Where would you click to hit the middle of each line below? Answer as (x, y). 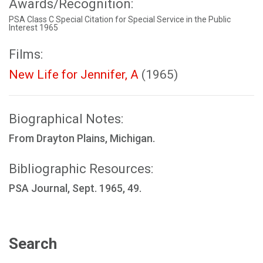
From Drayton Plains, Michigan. (82, 138)
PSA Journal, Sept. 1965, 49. (75, 188)
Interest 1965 (33, 28)
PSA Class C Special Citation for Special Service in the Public (120, 19)
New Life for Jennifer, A (74, 75)
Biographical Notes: (66, 119)
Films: (26, 54)
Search (33, 244)
